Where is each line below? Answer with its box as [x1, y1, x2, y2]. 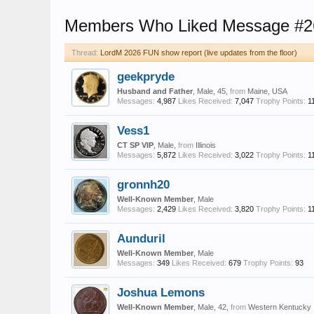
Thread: [71, 48, 98, 57]
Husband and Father [117, 87, 193, 95]
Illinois [196, 141, 216, 149]
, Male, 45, [193, 87, 230, 95]
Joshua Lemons [117, 285, 205, 299]
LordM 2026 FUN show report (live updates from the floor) [100, 48, 297, 57]
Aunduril [117, 231, 165, 245]
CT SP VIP [117, 141, 153, 149]
